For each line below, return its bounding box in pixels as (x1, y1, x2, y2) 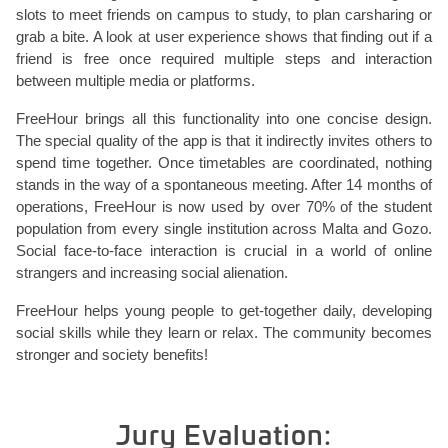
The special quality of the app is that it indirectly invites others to (16, 132, 432, 149)
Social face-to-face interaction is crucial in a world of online (16, 242, 432, 259)
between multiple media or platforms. (16, 72, 255, 89)
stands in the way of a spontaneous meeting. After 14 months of (16, 176, 432, 193)
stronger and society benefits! (16, 346, 208, 363)
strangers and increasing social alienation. (16, 264, 288, 281)
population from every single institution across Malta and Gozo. (16, 220, 432, 237)
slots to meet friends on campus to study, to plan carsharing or (16, 6, 432, 23)
